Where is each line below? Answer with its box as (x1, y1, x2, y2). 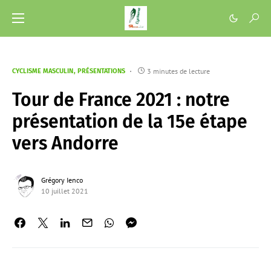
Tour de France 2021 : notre (12, 89, 230, 111)
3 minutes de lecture (147, 67, 210, 76)
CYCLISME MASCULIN (12, 67, 73, 75)
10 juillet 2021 (41, 186, 88, 195)
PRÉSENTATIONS (77, 67, 125, 75)
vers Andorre (12, 132, 119, 154)
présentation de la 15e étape (12, 111, 247, 132)
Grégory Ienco (41, 175, 83, 184)
